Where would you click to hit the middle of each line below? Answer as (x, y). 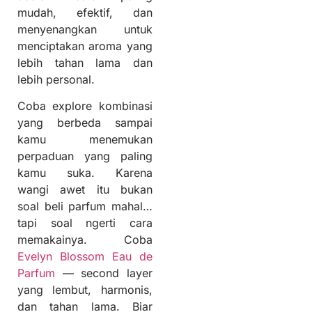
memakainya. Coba (85, 239)
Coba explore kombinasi (85, 106)
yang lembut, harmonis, (85, 289)
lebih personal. (56, 79)
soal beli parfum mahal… (85, 206)
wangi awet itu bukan (85, 189)
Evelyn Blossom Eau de (85, 256)
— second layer (104, 273)
